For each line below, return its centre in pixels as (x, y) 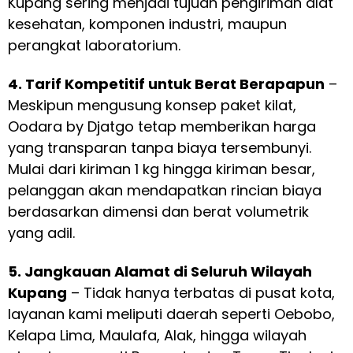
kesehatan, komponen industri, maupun (147, 24)
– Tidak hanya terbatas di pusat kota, (201, 292)
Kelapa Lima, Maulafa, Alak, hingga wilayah (157, 335)
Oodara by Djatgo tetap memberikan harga (162, 127)
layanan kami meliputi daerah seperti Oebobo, (171, 314)
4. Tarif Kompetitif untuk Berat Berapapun (166, 84)
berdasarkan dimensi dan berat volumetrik (158, 212)
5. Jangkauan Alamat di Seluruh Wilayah (160, 271)
